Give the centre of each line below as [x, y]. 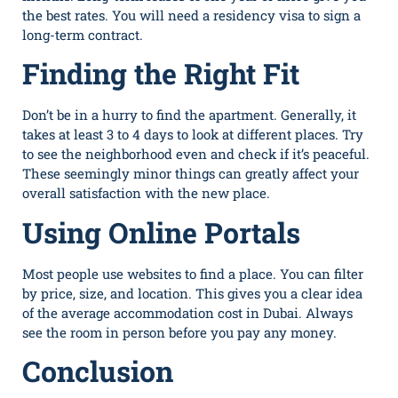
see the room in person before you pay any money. [179, 332]
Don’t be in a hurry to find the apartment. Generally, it [189, 115]
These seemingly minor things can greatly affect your [191, 174]
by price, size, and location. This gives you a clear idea [192, 293]
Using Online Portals [161, 232]
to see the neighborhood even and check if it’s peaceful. [196, 154]
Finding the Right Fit [161, 74]
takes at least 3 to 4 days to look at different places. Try [193, 135]
